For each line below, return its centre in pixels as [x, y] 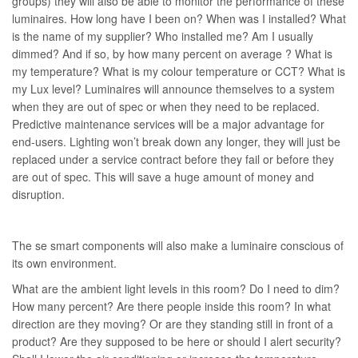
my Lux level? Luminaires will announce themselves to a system [173, 89]
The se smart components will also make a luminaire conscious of [178, 246]
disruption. [38, 195]
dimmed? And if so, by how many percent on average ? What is [172, 54]
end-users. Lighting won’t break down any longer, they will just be [176, 142]
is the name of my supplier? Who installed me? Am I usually [163, 36]
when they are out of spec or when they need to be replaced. [166, 107]
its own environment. [64, 263]
